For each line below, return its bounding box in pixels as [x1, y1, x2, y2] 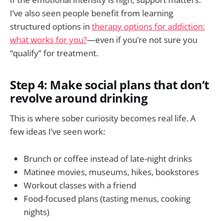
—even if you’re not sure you [87, 34, 197, 45]
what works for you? [10, 34, 87, 45]
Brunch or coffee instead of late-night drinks [24, 152, 192, 164]
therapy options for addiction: [92, 20, 205, 32]
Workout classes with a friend [24, 179, 136, 191]
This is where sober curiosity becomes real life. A [10, 112, 196, 124]
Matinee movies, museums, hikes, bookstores [24, 166, 199, 178]
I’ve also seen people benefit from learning [10, 7, 173, 19]
